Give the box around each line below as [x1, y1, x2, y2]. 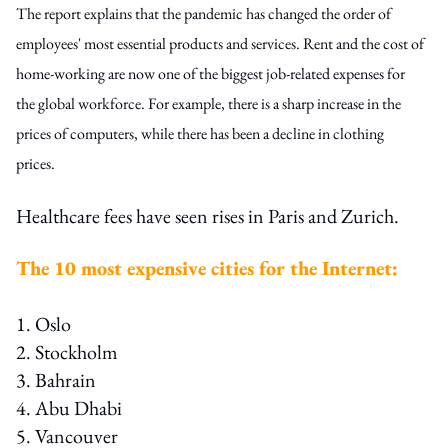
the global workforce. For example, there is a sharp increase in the [16, 92, 401, 114]
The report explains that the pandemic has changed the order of [16, 2, 391, 24]
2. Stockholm [16, 338, 118, 365]
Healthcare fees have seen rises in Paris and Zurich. [16, 202, 399, 229]
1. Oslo [16, 310, 71, 337]
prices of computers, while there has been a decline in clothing [16, 122, 384, 144]
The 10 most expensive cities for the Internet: [16, 254, 398, 281]
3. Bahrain [16, 366, 96, 393]
